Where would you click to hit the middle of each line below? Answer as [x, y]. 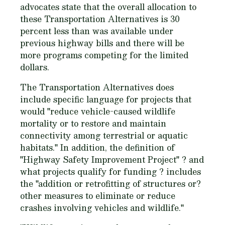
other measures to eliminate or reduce [98, 196]
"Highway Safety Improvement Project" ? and [112, 159]
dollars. [35, 67]
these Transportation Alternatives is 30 [100, 19]
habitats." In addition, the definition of [97, 147]
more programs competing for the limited [104, 55]
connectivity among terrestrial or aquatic [104, 135]
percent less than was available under [97, 31]
